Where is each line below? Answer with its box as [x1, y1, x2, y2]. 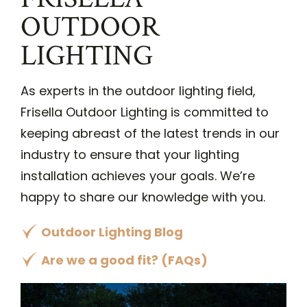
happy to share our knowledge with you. [21, 188, 265, 206]
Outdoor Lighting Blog [41, 223, 183, 241]
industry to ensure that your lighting [21, 145, 239, 163]
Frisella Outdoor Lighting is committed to [21, 103, 269, 121]
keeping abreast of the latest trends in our [21, 124, 280, 142]
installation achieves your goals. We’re [21, 167, 255, 184]
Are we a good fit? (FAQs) [41, 251, 208, 269]
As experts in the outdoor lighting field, [21, 82, 256, 99]
